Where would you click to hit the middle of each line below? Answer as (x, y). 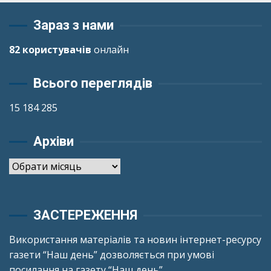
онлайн (110, 50)
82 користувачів (50, 50)
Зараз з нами (73, 25)
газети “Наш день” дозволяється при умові (112, 255)
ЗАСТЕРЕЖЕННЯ (85, 215)
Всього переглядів (93, 83)
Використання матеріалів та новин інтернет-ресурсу (135, 240)
